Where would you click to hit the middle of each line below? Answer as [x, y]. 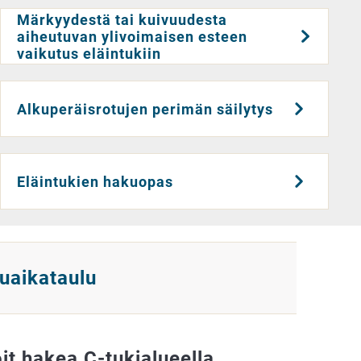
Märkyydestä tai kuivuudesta [122, 19]
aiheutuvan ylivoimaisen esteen [133, 36]
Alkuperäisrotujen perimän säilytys [145, 109]
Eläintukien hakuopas [95, 181]
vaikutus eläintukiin [89, 53]
